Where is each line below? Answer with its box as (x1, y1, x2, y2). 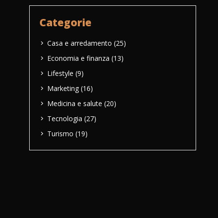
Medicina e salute (47, 98, 102, 108)
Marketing (47, 83, 79, 93)
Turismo (47, 128, 73, 138)
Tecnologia (47, 113, 82, 123)
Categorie (39, 16, 91, 30)
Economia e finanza (47, 53, 109, 63)
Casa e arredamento (47, 38, 112, 48)
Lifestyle (47, 68, 73, 78)
